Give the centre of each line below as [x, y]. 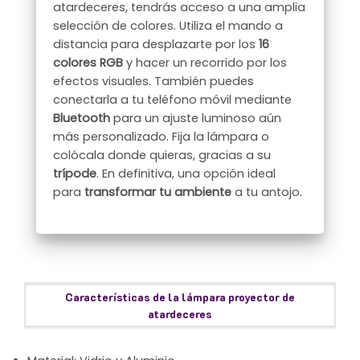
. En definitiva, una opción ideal [186, 173]
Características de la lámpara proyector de [180, 297]
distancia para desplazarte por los [156, 44]
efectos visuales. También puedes [154, 81]
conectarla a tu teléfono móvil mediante [173, 99]
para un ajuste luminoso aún [196, 118]
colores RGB [88, 62]
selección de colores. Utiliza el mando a [168, 25]
